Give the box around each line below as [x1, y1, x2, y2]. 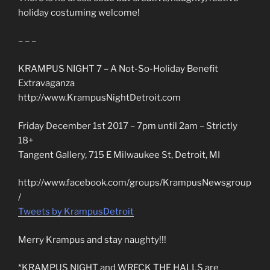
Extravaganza [18, 78, 75, 89]
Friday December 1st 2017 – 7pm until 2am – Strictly [18, 120, 237, 131]
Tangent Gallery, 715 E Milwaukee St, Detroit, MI [18, 149, 220, 160]
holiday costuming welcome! [18, 7, 140, 19]
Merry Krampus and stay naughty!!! [18, 234, 166, 245]
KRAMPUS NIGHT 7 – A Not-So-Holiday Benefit [18, 63, 218, 75]
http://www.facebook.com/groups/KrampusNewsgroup [18, 177, 251, 189]
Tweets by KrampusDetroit [18, 206, 134, 218]
